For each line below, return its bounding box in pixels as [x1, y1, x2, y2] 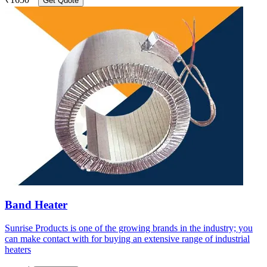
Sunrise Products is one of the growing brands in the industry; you [5, 223, 253, 234]
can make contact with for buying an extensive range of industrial [5, 234, 250, 244]
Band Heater [5, 198, 67, 212]
